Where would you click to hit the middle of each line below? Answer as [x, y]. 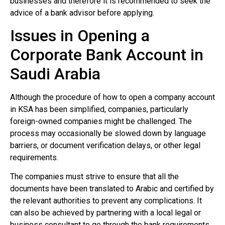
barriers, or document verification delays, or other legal [105, 145]
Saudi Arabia [55, 74]
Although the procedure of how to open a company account [113, 97]
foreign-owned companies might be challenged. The [101, 121]
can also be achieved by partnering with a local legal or [105, 213]
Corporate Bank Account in [107, 54]
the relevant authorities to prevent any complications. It [106, 201]
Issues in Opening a [80, 35]
